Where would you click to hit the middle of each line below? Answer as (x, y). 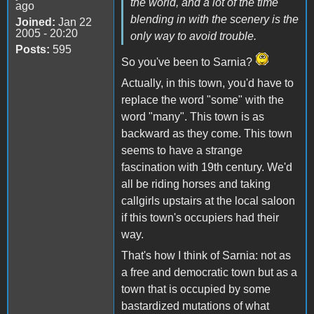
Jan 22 (74, 22)
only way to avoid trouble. (193, 36)
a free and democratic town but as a (209, 272)
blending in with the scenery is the (214, 19)
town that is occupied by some (196, 289)
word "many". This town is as (193, 116)
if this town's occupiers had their (200, 217)
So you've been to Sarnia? (188, 62)
